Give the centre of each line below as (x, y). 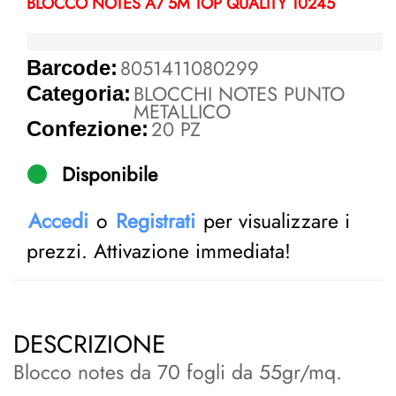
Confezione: (88, 129)
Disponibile (110, 175)
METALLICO (183, 112)
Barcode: (72, 68)
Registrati (156, 221)
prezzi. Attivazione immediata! (159, 251)
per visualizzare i (274, 221)
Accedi (58, 221)
